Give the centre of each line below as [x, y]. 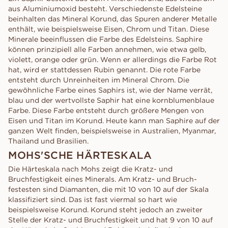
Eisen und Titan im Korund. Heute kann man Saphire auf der [114, 121]
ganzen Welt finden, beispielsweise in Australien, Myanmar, [112, 131]
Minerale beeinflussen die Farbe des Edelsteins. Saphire [105, 39]
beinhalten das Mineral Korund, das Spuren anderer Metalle [112, 19]
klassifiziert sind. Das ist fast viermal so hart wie [93, 199]
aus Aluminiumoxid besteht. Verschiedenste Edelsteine [105, 9]
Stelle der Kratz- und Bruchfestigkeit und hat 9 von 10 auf [110, 220]
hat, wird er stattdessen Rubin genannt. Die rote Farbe [104, 70]
